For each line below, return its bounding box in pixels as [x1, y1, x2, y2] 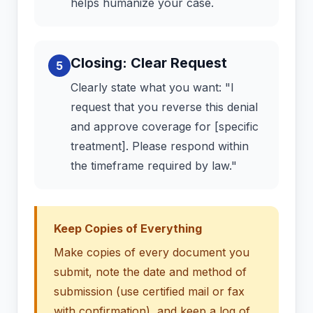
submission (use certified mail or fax [54, 284, 245, 299]
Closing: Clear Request [71, 54, 227, 72]
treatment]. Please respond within [71, 139, 249, 154]
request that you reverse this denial [71, 100, 258, 115]
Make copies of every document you [54, 245, 249, 260]
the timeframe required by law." [71, 159, 237, 173]
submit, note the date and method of [54, 265, 247, 279]
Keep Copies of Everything [54, 221, 202, 236]
